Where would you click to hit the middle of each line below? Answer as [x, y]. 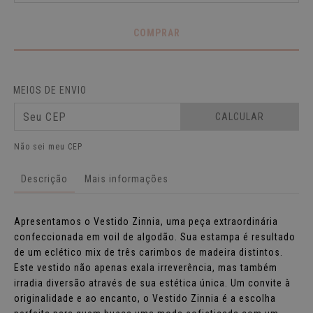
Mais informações [126, 179]
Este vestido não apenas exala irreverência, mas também [146, 268]
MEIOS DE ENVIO [50, 90]
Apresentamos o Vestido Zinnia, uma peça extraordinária [146, 221]
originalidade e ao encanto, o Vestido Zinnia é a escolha [145, 298]
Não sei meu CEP [48, 147]
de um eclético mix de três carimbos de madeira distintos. [148, 252]
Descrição [44, 179]
